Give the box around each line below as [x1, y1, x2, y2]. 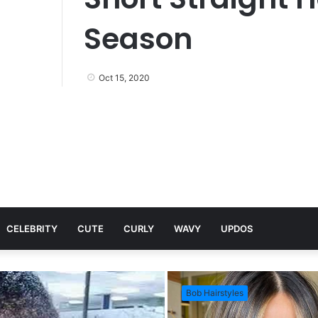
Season [84, 18, 192, 59]
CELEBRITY [6, 223, 57, 234]
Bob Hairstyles [186, 287, 243, 298]
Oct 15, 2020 [99, 72, 150, 83]
